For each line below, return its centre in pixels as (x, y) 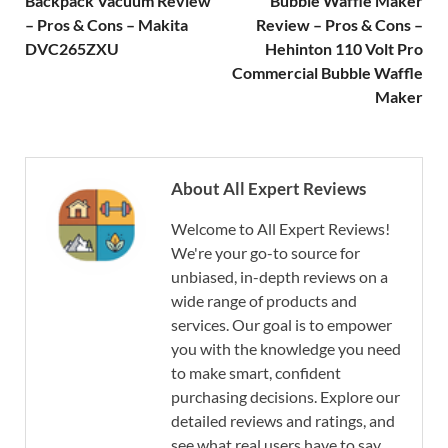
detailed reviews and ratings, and (283, 420)
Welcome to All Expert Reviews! (280, 228)
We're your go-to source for (265, 252)
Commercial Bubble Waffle (327, 72)
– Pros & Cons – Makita (106, 24)
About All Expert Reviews (268, 188)
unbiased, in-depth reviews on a (279, 276)
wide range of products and (264, 300)
